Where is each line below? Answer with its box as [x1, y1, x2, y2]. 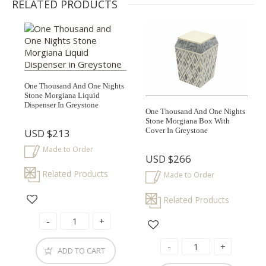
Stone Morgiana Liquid [24, 90, 100, 100]
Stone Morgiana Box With [145, 116, 230, 126]
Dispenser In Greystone [24, 100, 99, 109]
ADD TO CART [57, 245, 105, 256]
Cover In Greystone [145, 126, 208, 135]
